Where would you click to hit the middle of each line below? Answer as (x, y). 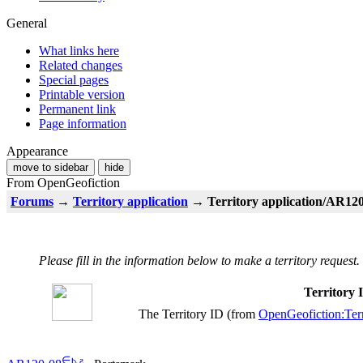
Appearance (37, 151)
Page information (83, 123)
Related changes (81, 65)
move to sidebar (51, 167)
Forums (32, 201)
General (27, 23)
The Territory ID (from (199, 314)
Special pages (74, 79)
